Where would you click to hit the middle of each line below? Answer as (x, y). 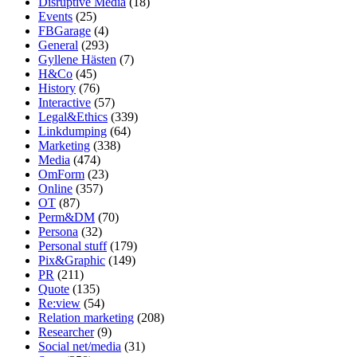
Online (55, 188)
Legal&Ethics (73, 116)
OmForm (61, 174)
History (57, 88)
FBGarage (65, 30)
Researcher (66, 331)
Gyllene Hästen (77, 59)
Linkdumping (73, 131)
